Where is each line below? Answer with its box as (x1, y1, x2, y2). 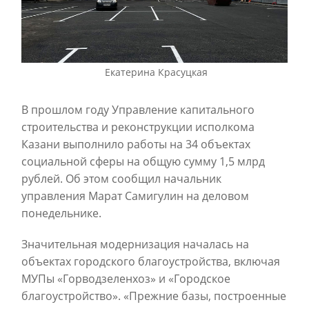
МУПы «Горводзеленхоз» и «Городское (21, 271, 230, 287)
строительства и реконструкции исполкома (21, 119, 255, 135)
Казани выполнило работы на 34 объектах (21, 137, 250, 152)
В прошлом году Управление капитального (21, 102, 255, 118)
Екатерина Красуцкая (104, 66, 208, 79)
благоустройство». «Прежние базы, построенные (21, 288, 286, 304)
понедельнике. (21, 206, 101, 221)
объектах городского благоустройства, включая (21, 254, 280, 270)
